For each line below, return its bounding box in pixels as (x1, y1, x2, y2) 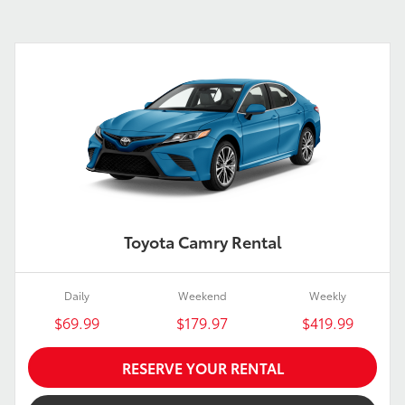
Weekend (177, 287, 227, 303)
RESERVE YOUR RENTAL (121, 356, 284, 378)
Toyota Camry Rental (123, 229, 282, 253)
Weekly (309, 287, 347, 303)
